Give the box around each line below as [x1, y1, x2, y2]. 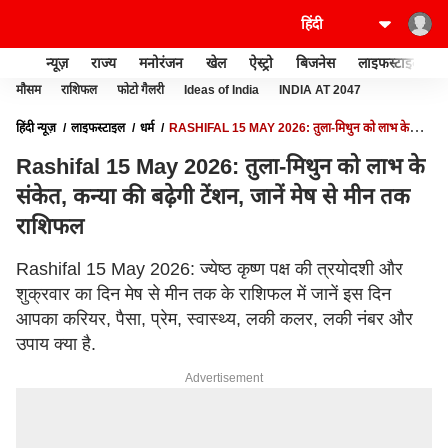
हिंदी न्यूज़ [16, 121, 56, 135]
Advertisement [185, 371, 263, 385]
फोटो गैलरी [117, 83, 164, 97]
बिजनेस [296, 54, 335, 71]
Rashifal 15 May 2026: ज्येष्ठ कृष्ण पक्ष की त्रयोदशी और [16, 259, 403, 279]
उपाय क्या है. [16, 334, 96, 354]
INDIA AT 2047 [279, 83, 361, 97]
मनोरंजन [139, 54, 183, 71]
